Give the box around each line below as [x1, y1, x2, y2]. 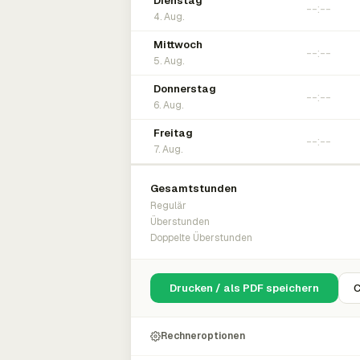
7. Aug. [153, 143, 182, 156]
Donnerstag [153, 82, 216, 96]
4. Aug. [153, 10, 184, 23]
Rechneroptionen [161, 329, 245, 342]
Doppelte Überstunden [150, 231, 252, 244]
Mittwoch [153, 38, 202, 51]
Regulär [150, 199, 186, 212]
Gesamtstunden [150, 182, 237, 195]
